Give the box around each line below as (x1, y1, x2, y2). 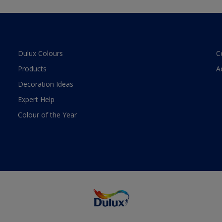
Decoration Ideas (17, 79, 73, 89)
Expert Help (17, 95, 55, 105)
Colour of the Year (17, 110, 77, 120)
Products (17, 64, 47, 74)
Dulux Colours (17, 49, 63, 58)
